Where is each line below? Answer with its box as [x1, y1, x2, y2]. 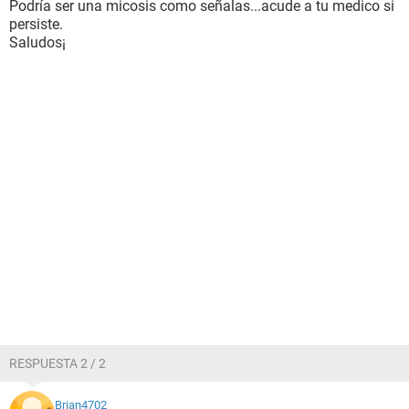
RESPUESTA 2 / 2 [9, 356, 106, 371]
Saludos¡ [9, 34, 66, 51]
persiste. [9, 16, 63, 33]
